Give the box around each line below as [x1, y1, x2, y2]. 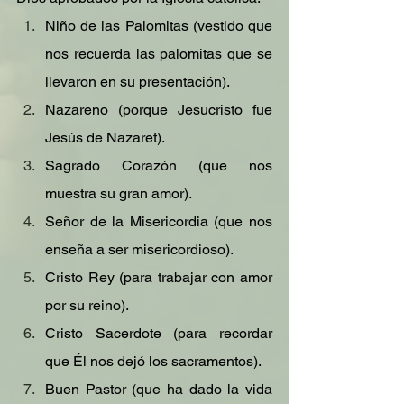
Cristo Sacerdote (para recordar [45, 325, 272, 342]
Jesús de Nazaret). [45, 129, 165, 146]
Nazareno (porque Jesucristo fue [45, 101, 272, 118]
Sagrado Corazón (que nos [45, 157, 272, 174]
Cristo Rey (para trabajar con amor [45, 269, 272, 286]
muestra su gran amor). [45, 185, 192, 202]
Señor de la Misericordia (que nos [45, 213, 272, 230]
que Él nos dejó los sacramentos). [45, 353, 262, 370]
